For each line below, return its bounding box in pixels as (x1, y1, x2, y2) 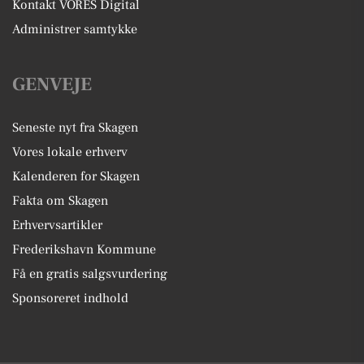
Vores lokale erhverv (12, 143, 128, 160)
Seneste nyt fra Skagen (12, 119, 138, 136)
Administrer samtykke (12, 20, 137, 37)
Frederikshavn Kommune (12, 240, 156, 258)
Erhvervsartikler (12, 216, 102, 233)
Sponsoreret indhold (12, 289, 128, 306)
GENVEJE (12, 71, 92, 97)
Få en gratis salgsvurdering (12, 265, 167, 282)
